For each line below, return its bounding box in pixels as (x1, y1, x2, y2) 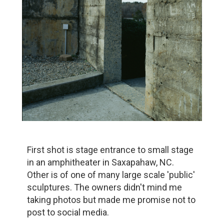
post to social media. (26, 207, 109, 218)
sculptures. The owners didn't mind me (26, 182, 182, 193)
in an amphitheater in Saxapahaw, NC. (26, 157, 174, 168)
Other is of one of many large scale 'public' (26, 169, 195, 180)
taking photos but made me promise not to (26, 194, 195, 205)
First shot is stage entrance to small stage (26, 144, 193, 155)
